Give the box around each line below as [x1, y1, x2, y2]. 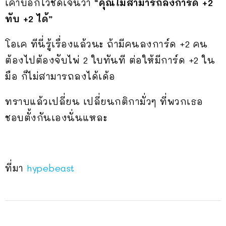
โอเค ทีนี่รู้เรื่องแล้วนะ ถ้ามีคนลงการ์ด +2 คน [5, 38, 208, 50]
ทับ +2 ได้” [5, 13, 60, 25]
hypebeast [27, 162, 78, 174]
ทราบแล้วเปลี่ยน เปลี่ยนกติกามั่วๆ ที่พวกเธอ [5, 95, 203, 107]
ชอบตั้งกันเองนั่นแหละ [5, 111, 107, 124]
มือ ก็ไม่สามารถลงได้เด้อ [5, 70, 116, 82]
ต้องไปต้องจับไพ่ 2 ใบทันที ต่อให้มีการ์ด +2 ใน [5, 54, 215, 66]
